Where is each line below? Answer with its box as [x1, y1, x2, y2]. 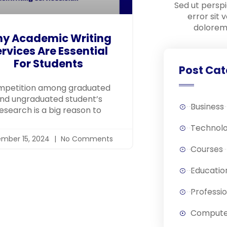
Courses [190, 143, 223, 155]
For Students [13, 56, 83, 71]
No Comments [59, 133, 113, 144]
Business [190, 100, 224, 112]
